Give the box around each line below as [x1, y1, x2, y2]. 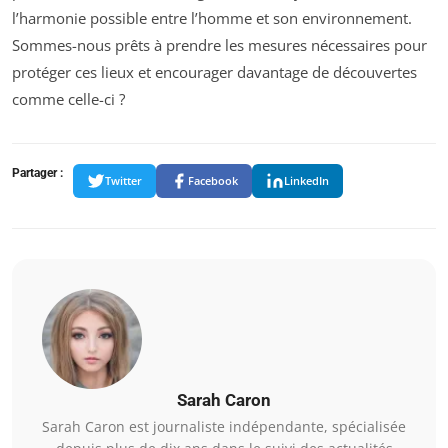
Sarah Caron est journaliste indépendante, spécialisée [42, 416, 406, 436]
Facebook [188, 173, 238, 189]
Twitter [105, 173, 142, 189]
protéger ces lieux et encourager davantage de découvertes [12, 61, 417, 82]
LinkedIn [284, 173, 329, 189]
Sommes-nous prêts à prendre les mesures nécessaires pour [12, 34, 427, 55]
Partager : [12, 165, 63, 180]
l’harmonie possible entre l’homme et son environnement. [12, 7, 412, 28]
